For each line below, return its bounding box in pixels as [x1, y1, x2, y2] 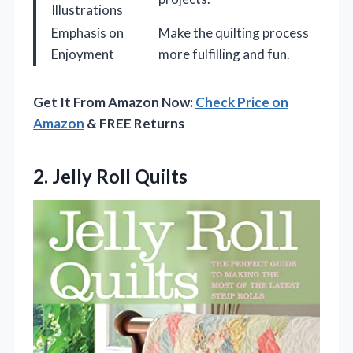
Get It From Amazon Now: [33, 94, 195, 111]
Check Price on [195, 94, 288, 111]
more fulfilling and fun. [158, 46, 290, 63]
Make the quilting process [158, 24, 309, 42]
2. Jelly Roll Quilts [33, 165, 188, 188]
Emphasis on [51, 24, 124, 42]
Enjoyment [51, 46, 114, 63]
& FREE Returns [84, 115, 184, 132]
